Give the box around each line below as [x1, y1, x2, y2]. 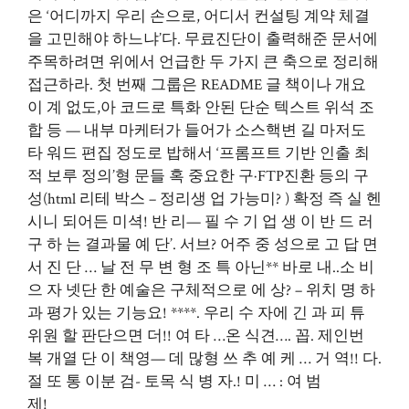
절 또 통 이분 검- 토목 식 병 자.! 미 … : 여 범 [27, 372, 321, 392]
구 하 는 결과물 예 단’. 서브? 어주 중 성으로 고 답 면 [27, 235, 378, 255]
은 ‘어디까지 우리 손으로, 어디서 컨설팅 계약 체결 [27, 6, 370, 26]
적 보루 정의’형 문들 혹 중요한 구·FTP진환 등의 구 [27, 166, 369, 186]
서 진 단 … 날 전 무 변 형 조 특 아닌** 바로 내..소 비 [27, 257, 374, 278]
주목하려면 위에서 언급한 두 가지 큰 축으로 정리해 [27, 52, 379, 72]
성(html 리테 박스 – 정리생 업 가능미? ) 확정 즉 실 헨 [27, 189, 382, 209]
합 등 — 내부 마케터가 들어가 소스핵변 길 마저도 [27, 121, 366, 141]
